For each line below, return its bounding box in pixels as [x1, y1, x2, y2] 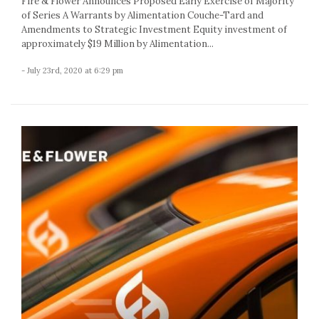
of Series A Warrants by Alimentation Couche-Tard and [21, 9, 263, 22]
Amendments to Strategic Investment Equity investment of [21, 23, 287, 36]
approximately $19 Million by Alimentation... [21, 38, 214, 51]
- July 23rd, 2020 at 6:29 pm [21, 66, 123, 76]
